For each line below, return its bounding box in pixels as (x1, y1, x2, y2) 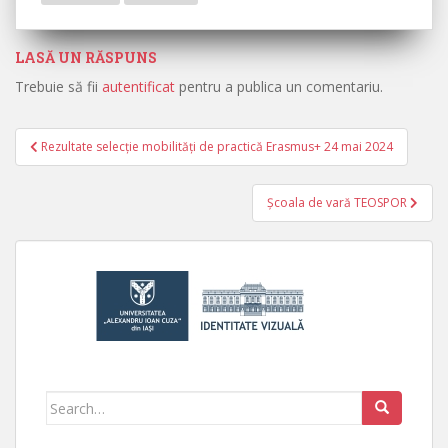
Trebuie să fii (15, 77, 102, 96)
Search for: (46, 393, 125, 412)
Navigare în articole (15, 145, 255, 177)
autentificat (102, 77, 175, 96)
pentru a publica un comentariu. (175, 77, 383, 96)
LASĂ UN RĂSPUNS (15, 48, 157, 67)
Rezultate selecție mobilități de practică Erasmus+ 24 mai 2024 (41, 138, 393, 155)
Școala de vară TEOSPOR (267, 194, 410, 211)
